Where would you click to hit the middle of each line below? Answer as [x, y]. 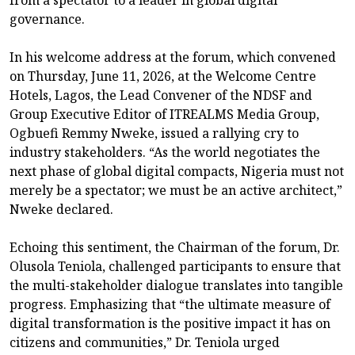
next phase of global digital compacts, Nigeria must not [177, 171]
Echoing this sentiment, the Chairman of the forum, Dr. [175, 247]
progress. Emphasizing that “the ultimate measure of [170, 304]
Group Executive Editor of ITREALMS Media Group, [164, 114]
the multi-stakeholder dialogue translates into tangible [176, 285]
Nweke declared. [61, 209]
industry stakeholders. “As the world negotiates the [165, 152]
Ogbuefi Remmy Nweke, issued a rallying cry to [154, 133]
